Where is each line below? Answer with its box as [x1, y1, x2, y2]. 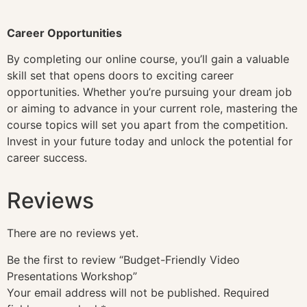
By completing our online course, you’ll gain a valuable [7, 52, 289, 66]
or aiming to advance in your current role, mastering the [7, 101, 297, 116]
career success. [7, 151, 87, 165]
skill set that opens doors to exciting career [7, 69, 234, 83]
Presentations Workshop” [7, 269, 137, 283]
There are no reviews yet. [7, 226, 138, 241]
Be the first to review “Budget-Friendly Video [7, 252, 240, 267]
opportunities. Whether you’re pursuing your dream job [7, 85, 292, 99]
